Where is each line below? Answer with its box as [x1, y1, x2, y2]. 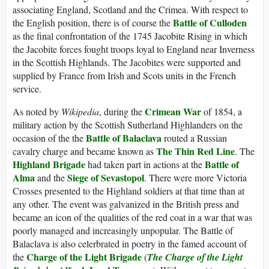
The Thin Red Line [156, 144, 235, 159]
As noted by [13, 105, 61, 118]
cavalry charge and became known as [13, 145, 156, 158]
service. [13, 82, 41, 95]
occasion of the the [13, 131, 86, 145]
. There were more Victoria [144, 171, 247, 184]
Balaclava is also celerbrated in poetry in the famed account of [13, 237, 247, 250]
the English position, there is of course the [13, 16, 173, 29]
